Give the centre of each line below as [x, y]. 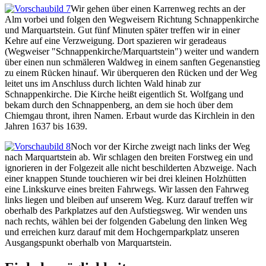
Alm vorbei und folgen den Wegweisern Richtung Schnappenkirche [132, 19]
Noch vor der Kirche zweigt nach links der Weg [160, 146]
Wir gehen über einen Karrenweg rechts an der [158, 9]
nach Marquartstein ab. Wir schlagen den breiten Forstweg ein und [129, 157]
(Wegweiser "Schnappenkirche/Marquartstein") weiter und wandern [132, 51]
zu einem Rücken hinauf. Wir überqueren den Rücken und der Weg [131, 73]
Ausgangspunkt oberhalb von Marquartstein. [88, 243]
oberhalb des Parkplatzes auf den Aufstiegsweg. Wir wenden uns [126, 210]
